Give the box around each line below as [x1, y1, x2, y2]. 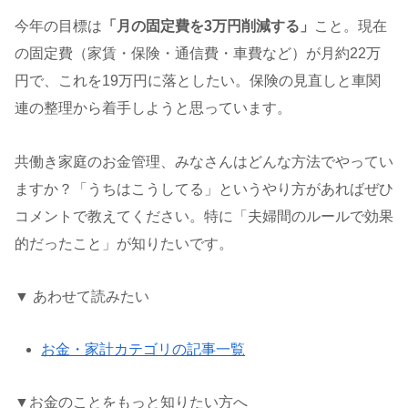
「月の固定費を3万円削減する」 [102, 17, 314, 34]
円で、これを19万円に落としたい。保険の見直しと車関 [15, 72, 381, 88]
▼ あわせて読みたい [15, 289, 149, 305]
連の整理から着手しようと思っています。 [15, 99, 291, 116]
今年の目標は [15, 17, 102, 34]
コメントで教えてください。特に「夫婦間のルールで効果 [15, 208, 393, 224]
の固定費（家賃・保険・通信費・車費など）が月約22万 [15, 45, 381, 61]
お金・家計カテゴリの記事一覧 [41, 342, 246, 358]
